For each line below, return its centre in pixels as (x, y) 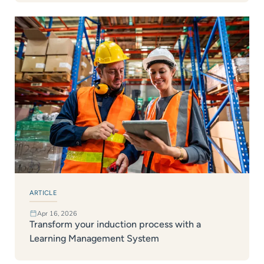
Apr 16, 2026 (57, 213)
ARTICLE (43, 192)
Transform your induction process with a (115, 225)
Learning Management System (94, 239)
